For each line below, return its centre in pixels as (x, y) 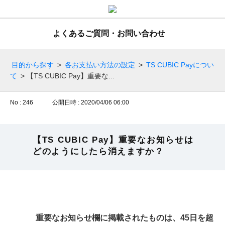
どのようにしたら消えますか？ (98, 151)
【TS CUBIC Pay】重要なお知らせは (113, 140)
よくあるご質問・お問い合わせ (109, 33)
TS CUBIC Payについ (180, 65)
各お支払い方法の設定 (100, 65)
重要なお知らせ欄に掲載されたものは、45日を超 (125, 218)
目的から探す (33, 65)
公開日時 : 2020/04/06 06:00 (91, 102)
